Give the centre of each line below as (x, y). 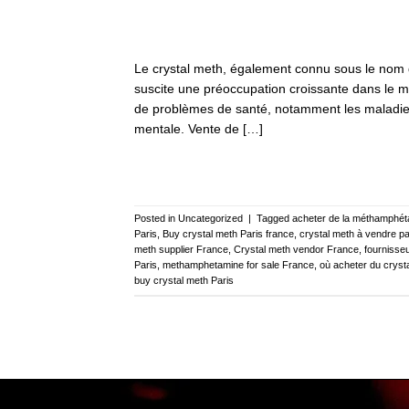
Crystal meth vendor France (296, 250)
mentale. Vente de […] (199, 128)
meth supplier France (181, 250)
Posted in (156, 219)
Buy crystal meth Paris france (228, 234)
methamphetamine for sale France (238, 265)
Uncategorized (210, 219)
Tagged (274, 219)
